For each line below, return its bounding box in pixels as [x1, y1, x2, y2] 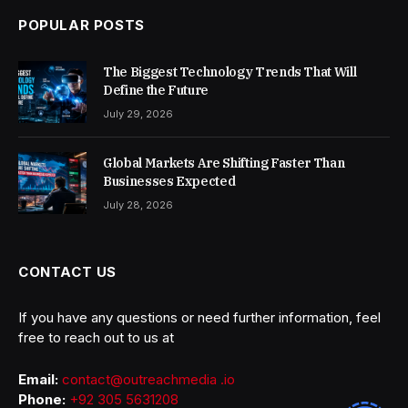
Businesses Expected [103, 173, 236, 190]
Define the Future [103, 82, 209, 99]
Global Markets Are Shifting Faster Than [103, 155, 345, 172]
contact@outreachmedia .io [62, 370, 235, 388]
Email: [18, 370, 58, 388]
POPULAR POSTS [18, 16, 145, 35]
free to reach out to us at [18, 329, 174, 347]
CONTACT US [18, 263, 117, 281]
